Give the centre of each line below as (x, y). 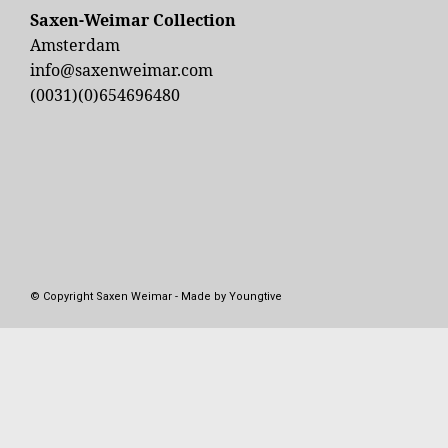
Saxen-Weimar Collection (133, 20)
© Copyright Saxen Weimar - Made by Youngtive (156, 296)
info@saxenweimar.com (121, 70)
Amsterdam (75, 45)
